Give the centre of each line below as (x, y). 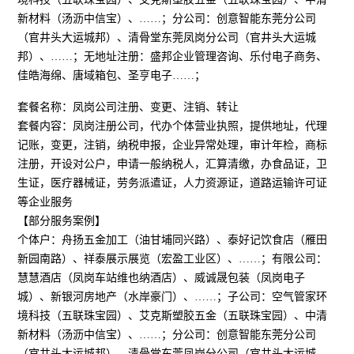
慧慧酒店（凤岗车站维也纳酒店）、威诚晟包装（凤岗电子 (162, 278)
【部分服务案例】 (62, 221)
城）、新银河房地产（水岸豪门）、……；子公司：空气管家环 (173, 297)
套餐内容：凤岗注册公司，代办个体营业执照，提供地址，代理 (173, 126)
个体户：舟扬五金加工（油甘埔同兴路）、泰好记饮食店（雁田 (173, 240)
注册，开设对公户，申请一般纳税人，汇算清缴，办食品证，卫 (173, 164)
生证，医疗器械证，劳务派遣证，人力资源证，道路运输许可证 (173, 183)
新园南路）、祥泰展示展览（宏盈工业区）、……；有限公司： (173, 259)
